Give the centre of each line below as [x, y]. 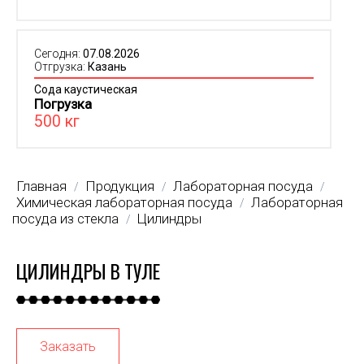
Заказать [68, 347]
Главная [41, 186]
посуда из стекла [65, 219]
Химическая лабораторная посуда [124, 203]
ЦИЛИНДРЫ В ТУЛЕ [88, 271]
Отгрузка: [61, 67]
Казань [107, 67]
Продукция [120, 186]
